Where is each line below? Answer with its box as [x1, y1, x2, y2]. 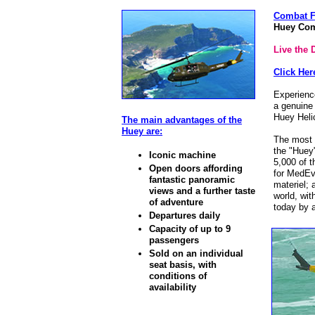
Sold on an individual [149, 248, 243, 259]
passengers [149, 235, 199, 245]
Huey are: [122, 126, 162, 136]
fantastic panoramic [149, 174, 235, 185]
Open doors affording [149, 163, 243, 174]
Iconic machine [149, 150, 216, 160]
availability [149, 282, 196, 292]
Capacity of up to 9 [149, 224, 231, 234]
